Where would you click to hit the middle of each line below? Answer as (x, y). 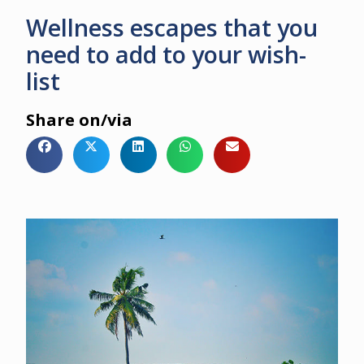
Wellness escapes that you (172, 28)
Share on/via (79, 120)
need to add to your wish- (166, 54)
